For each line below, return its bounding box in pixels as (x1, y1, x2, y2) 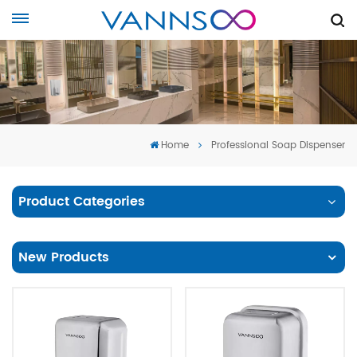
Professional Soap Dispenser (211, 137, 345, 153)
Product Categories (18, 190, 145, 212)
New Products (18, 246, 109, 268)
